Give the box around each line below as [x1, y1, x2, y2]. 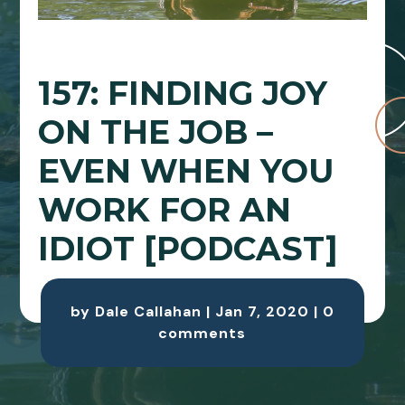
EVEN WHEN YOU [38, 151, 334, 192]
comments [158, 324, 247, 344]
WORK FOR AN [38, 190, 292, 231]
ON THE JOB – [38, 112, 274, 153]
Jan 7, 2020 [214, 302, 309, 322]
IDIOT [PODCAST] [38, 229, 339, 269]
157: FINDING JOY [38, 73, 328, 114]
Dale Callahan [94, 302, 202, 322]
